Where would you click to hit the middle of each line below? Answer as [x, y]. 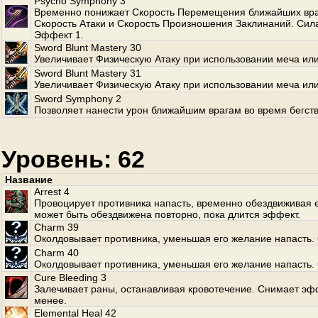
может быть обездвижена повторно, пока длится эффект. [167, 214]
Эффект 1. [59, 35]
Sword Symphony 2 [78, 99]
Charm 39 [56, 227]
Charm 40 [56, 253]
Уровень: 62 [73, 159]
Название [29, 180]
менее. [50, 300]
